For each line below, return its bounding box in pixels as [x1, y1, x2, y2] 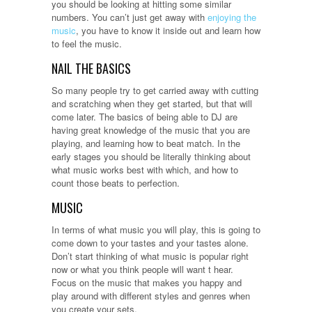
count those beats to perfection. [52, 175, 182, 189]
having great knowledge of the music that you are [52, 123, 250, 136]
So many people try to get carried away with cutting [52, 83, 258, 97]
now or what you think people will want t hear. [52, 262, 233, 276]
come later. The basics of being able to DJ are [52, 109, 237, 123]
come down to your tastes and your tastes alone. [52, 235, 249, 249]
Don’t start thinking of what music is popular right [52, 249, 249, 263]
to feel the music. [52, 36, 125, 50]
